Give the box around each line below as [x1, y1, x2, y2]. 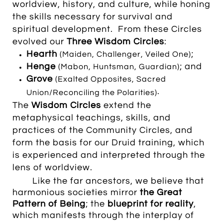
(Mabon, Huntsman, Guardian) [58, 63, 180, 71]
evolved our [12, 37, 67, 46]
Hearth [26, 49, 60, 59]
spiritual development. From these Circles [12, 24, 202, 34]
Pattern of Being [12, 199, 86, 209]
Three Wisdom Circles [67, 37, 164, 46]
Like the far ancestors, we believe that [32, 176, 204, 186]
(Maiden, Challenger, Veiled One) [60, 50, 191, 58]
